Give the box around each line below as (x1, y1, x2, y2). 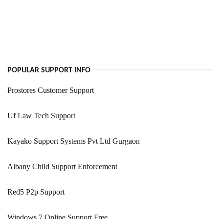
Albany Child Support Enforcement (7, 162, 117, 171)
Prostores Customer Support (7, 86, 94, 95)
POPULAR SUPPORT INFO (7, 66, 90, 75)
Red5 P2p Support (7, 188, 65, 197)
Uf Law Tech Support (7, 111, 75, 120)
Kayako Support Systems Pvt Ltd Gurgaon (7, 137, 140, 146)
